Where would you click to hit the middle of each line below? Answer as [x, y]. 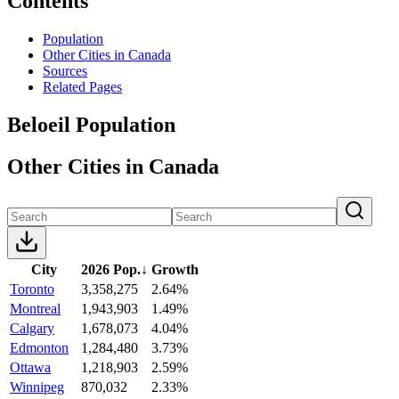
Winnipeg [37, 387]
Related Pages [82, 86]
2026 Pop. [111, 269]
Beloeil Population [91, 124]
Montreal [35, 308]
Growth [175, 269]
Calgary [32, 328]
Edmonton [39, 347]
